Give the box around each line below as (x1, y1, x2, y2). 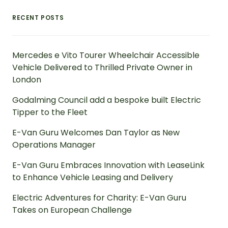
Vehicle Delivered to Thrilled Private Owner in (12, 62, 192, 73)
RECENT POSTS (12, 13, 64, 22)
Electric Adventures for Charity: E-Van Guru (12, 192, 186, 204)
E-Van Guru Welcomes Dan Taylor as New (12, 127, 180, 138)
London (12, 74, 41, 85)
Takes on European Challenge (12, 204, 132, 216)
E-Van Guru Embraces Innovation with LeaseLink (12, 159, 205, 171)
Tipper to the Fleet (12, 106, 88, 118)
